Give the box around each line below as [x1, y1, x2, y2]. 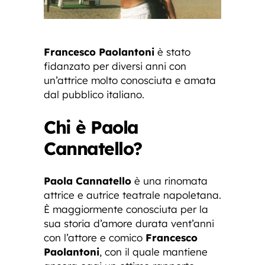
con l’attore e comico [44, 231, 146, 244]
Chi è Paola [44, 115, 138, 138]
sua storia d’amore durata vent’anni [44, 216, 214, 230]
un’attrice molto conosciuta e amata [44, 73, 216, 86]
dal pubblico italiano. [44, 88, 144, 101]
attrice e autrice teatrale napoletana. [44, 188, 221, 201]
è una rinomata [131, 174, 208, 187]
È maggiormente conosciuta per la [44, 202, 208, 215]
